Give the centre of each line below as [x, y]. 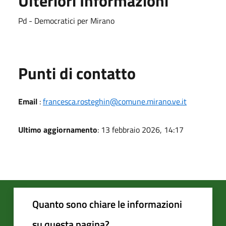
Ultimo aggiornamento [58, 129]
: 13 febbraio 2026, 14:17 [140, 129]
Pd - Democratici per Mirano [66, 20]
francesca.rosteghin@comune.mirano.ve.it [115, 101]
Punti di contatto [77, 73]
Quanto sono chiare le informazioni [107, 204]
